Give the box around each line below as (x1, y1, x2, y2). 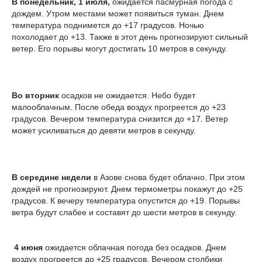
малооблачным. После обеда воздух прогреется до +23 (12, 102, 226, 112)
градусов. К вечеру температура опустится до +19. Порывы (12, 195, 240, 205)
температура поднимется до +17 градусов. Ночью (12, 20, 204, 30)
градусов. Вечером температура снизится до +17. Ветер (12, 113, 228, 123)
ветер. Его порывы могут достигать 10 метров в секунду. (12, 43, 227, 53)
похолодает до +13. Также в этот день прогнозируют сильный (12, 32, 248, 42)
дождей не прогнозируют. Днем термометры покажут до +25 (12, 184, 243, 194)
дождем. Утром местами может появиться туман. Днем (12, 8, 224, 18)
